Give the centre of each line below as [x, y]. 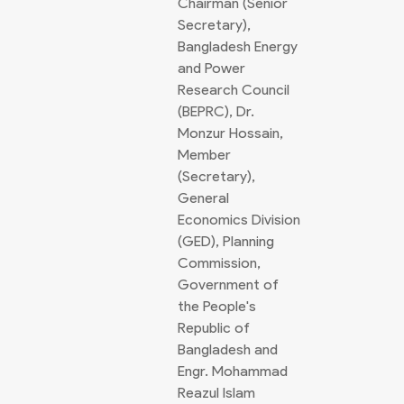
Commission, [219, 263]
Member [204, 155]
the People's [217, 306]
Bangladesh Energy [238, 46]
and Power [211, 68]
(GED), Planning [226, 241]
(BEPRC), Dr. [216, 111]
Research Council [234, 90]
